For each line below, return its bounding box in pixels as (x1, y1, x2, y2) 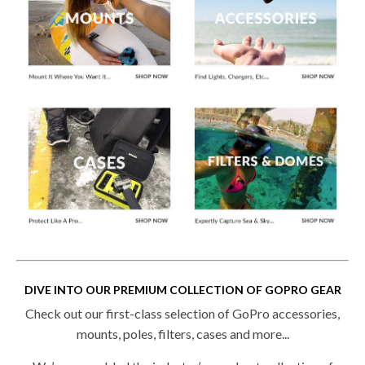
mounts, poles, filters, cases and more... (76, 325, 289, 341)
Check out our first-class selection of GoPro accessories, (25, 305, 340, 321)
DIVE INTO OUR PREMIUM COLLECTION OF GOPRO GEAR (24, 282, 341, 297)
